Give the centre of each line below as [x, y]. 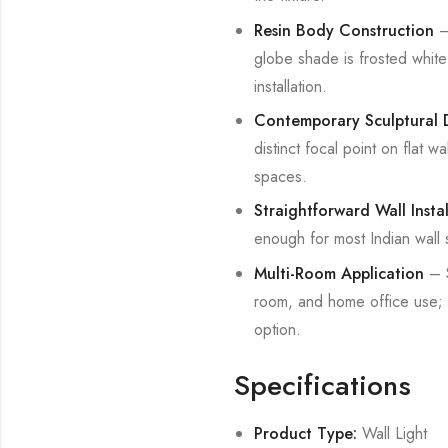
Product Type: [305, 433]
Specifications [323, 385]
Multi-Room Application [338, 273]
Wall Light [391, 433]
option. [277, 329]
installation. [290, 86]
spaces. [280, 176]
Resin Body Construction [343, 30]
